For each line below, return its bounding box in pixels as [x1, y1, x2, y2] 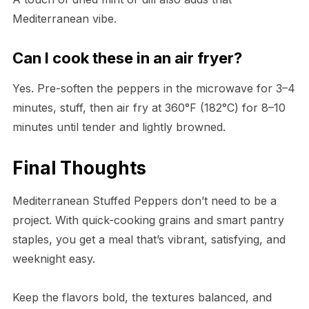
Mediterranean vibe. [12, 12, 117, 26]
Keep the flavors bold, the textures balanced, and [12, 290, 272, 305]
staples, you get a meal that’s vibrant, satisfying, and [12, 232, 286, 247]
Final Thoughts [12, 157, 146, 179]
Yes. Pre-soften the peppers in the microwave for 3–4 [12, 81, 295, 96]
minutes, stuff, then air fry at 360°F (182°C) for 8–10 [12, 101, 286, 115]
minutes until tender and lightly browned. [12, 120, 226, 134]
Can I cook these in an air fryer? [12, 49, 242, 68]
